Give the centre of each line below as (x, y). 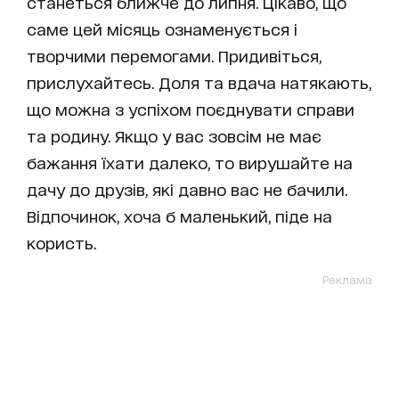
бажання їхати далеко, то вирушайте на (190, 163)
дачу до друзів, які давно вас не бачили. (187, 189)
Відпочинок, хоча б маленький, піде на (179, 216)
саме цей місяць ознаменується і (162, 29)
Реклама (347, 280)
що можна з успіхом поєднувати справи (191, 109)
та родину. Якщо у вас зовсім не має (174, 136)
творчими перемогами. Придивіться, (174, 56)
